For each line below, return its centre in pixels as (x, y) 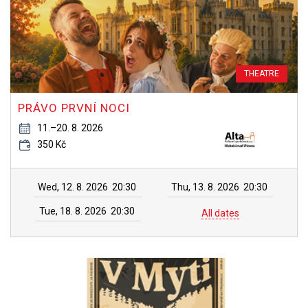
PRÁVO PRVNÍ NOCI (74, 108)
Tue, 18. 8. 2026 (73, 211)
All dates (220, 213)
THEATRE (262, 74)
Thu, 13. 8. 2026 (205, 187)
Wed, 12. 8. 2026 (73, 187)
